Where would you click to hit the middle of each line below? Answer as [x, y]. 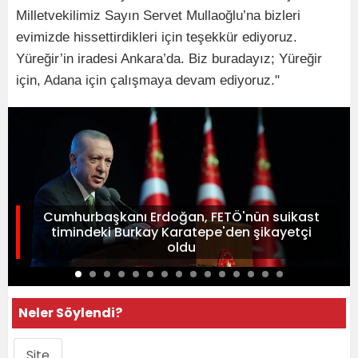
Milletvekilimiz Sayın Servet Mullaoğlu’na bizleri [158, 16]
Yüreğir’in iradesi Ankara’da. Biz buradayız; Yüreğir [169, 59]
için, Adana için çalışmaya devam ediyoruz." [148, 81]
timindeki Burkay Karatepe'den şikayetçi [181, 233]
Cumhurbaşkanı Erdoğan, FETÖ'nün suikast [181, 217]
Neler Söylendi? [70, 313]
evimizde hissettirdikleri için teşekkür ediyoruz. [157, 38]
